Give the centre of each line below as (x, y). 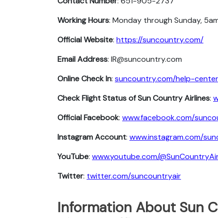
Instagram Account (92, 137)
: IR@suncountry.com (145, 59)
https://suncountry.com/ (160, 39)
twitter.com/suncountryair (134, 176)
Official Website (85, 39)
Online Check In (84, 78)
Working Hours (83, 20)
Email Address (82, 59)
